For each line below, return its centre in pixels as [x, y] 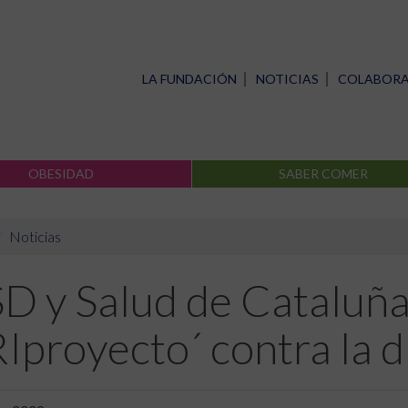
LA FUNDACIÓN [189, 78]
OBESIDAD [61, 173]
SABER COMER [323, 173]
